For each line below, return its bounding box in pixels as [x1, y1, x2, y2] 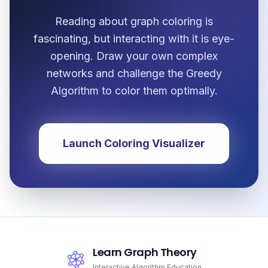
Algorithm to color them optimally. [50, 84, 218, 98]
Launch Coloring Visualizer [63, 137, 205, 150]
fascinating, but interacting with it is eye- [33, 32, 234, 45]
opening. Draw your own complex [50, 50, 218, 63]
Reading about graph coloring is [55, 15, 213, 28]
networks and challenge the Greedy [46, 67, 222, 80]
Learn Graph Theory [93, 245, 197, 260]
